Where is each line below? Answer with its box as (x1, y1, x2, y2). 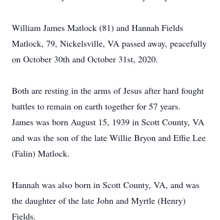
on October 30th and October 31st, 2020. (12, 53, 158, 65)
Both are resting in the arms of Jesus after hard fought (12, 84, 204, 96)
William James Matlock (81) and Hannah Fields (12, 22, 183, 33)
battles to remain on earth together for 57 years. (12, 100, 181, 112)
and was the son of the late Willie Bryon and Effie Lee (12, 132, 206, 143)
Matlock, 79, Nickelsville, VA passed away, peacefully (12, 37, 207, 49)
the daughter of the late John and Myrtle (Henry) (12, 194, 186, 206)
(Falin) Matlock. (12, 147, 70, 159)
